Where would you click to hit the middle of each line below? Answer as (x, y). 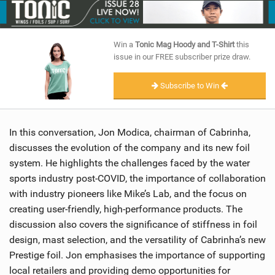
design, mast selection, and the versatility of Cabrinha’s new (137, 240)
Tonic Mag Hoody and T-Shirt (185, 44)
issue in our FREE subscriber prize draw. (182, 56)
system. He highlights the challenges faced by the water (130, 163)
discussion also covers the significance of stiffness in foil (133, 225)
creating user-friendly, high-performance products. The (126, 209)
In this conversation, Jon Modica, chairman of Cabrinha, (130, 133)
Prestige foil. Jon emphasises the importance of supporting (137, 255)
